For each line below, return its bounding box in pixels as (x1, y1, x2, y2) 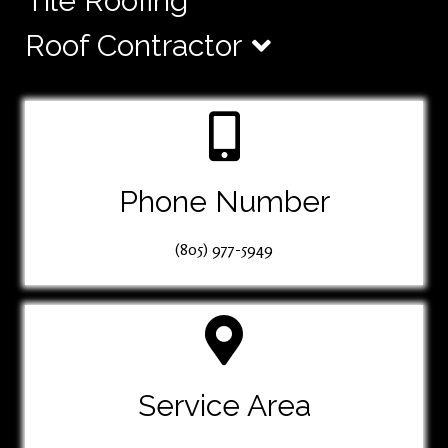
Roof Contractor (25, 27, 242, 63)
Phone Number (118, 183, 330, 219)
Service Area (137, 388, 311, 424)
